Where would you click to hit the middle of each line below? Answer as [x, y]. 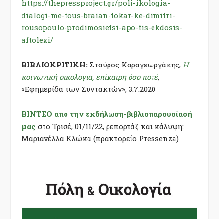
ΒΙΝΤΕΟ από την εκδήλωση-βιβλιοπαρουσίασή [107, 114]
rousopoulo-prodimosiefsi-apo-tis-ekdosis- [102, 28]
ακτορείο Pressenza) [143, 138]
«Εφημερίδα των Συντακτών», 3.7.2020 [88, 89]
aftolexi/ [37, 40]
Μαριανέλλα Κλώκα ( [59, 138]
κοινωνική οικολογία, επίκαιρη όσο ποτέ [90, 77]
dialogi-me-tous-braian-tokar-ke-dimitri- [98, 15]
